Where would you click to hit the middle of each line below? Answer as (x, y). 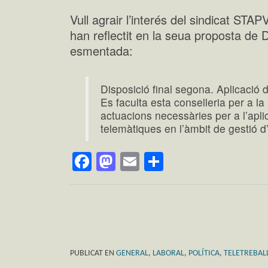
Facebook (134, 161)
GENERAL (132, 253)
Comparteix (213, 161)
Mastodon (158, 161)
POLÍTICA (204, 253)
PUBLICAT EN (93, 253)
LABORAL (168, 253)
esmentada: (101, 51)
